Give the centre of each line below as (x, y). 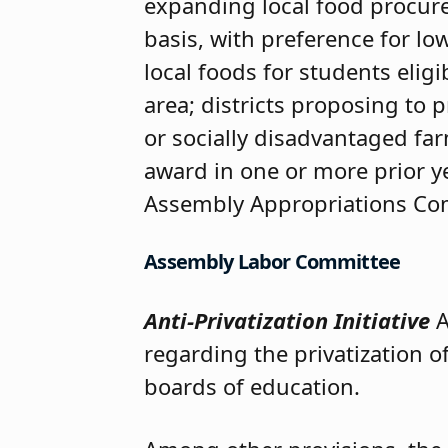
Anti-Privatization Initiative (287, 319)
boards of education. (252, 385)
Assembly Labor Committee (272, 261)
